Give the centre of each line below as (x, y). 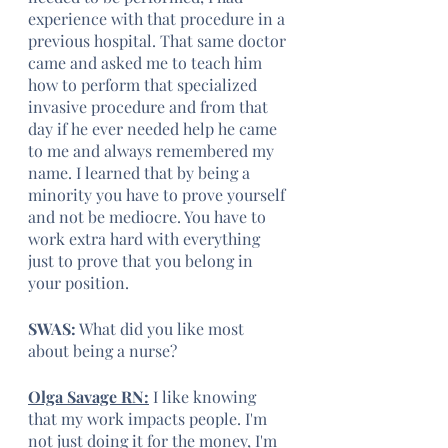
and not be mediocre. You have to (149, 216)
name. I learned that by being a (141, 172)
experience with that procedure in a (158, 18)
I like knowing (204, 396)
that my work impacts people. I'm (149, 418)
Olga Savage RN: (88, 396)
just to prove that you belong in (142, 260)
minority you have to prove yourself (158, 194)
